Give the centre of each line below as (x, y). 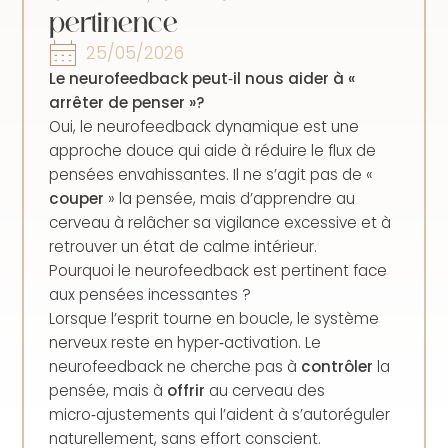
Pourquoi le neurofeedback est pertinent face (218, 270)
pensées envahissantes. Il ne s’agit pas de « (211, 174)
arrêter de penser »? (127, 102)
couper (77, 198)
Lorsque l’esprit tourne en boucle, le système (214, 318)
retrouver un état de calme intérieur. (183, 246)
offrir (186, 390)
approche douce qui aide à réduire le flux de (213, 150)
